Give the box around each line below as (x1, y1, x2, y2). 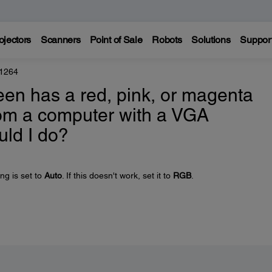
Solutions (191, 34, 231, 46)
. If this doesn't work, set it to (61, 171, 173, 180)
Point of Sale (90, 34, 143, 46)
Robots (152, 34, 182, 46)
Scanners (40, 34, 81, 46)
